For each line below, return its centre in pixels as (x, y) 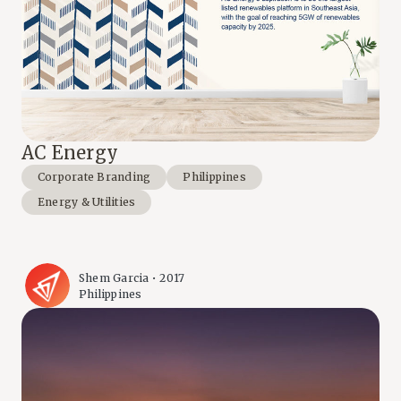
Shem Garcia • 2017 (132, 277)
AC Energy (70, 153)
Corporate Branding (94, 177)
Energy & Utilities (87, 202)
